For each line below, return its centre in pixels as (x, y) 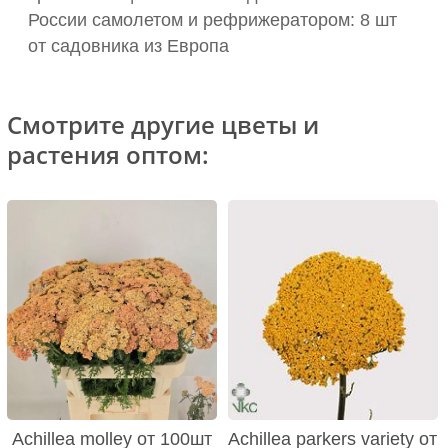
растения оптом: (108, 155)
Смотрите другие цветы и (163, 125)
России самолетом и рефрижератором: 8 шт (212, 20)
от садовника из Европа (128, 46)
